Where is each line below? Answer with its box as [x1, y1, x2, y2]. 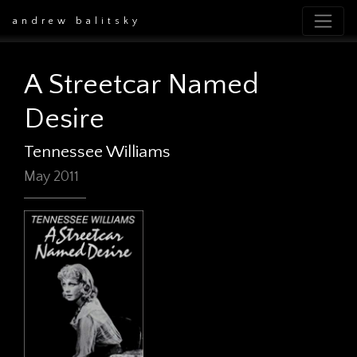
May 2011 [24, 169, 79, 185]
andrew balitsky [13, 16, 141, 26]
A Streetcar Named [24, 69, 259, 100]
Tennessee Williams [24, 143, 171, 162]
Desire [24, 103, 104, 135]
